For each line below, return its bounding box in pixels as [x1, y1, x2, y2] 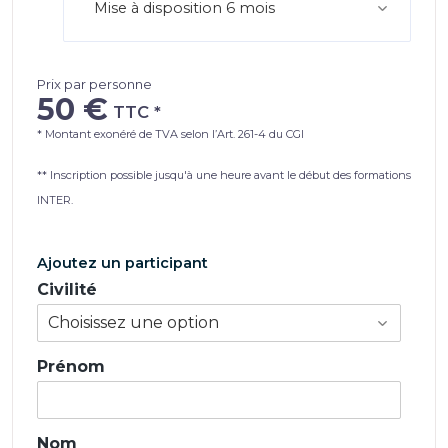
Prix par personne [37, 76, 152, 92]
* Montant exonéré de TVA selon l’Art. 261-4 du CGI [37, 127, 304, 141]
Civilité [37, 280, 97, 299]
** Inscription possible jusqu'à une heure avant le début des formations [37, 168, 411, 182]
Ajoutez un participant [37, 254, 208, 272]
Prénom [37, 357, 105, 376]
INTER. [37, 193, 73, 207]
